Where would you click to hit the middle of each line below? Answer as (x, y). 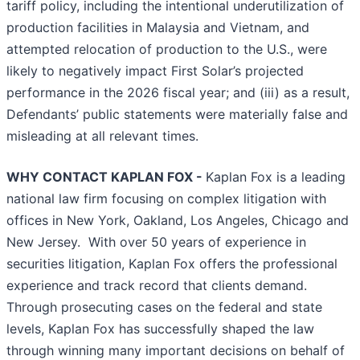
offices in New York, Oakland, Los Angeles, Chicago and (178, 221)
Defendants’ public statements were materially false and (177, 115)
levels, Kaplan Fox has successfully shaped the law (160, 329)
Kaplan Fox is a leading (276, 177)
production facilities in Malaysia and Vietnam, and (158, 28)
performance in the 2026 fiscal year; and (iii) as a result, (178, 93)
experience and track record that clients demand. (159, 286)
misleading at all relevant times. (104, 136)
